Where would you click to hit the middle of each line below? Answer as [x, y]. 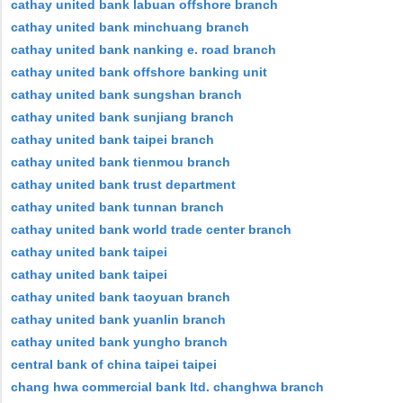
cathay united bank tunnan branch [117, 207]
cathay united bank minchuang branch [130, 27]
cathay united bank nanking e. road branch [143, 49]
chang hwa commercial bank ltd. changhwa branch [167, 387]
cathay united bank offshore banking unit [139, 72]
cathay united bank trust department [123, 184]
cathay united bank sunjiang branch [122, 117]
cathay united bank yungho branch [119, 342]
